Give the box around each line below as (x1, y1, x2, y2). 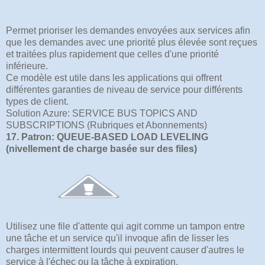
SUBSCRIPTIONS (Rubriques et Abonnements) (6, 119, 207, 130)
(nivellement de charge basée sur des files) (6, 143, 197, 154)
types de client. (6, 96, 69, 106)
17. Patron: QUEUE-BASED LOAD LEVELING (6, 131, 208, 142)
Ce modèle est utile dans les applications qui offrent (6, 72, 222, 83)
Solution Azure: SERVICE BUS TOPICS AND (6, 108, 198, 118)
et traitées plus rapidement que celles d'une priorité (6, 49, 219, 59)
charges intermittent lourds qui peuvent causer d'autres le (6, 244, 244, 255)
